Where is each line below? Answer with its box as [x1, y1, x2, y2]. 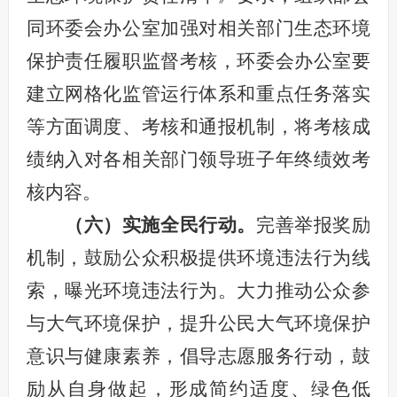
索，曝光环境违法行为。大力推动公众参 [26, 279, 371, 301]
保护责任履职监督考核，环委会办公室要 [26, 50, 371, 72]
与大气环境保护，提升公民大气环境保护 [26, 312, 371, 334]
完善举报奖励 [256, 214, 371, 236]
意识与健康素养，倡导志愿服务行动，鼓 [26, 345, 371, 367]
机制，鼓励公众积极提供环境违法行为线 [26, 246, 371, 269]
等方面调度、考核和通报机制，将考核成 [26, 115, 371, 137]
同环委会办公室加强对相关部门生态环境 [26, 17, 371, 39]
